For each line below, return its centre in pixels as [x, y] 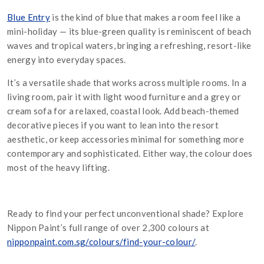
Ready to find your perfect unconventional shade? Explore [126, 214]
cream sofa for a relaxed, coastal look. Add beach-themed [123, 111]
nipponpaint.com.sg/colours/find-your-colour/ [101, 242]
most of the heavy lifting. [58, 168]
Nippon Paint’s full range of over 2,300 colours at [108, 228]
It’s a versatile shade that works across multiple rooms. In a [127, 83]
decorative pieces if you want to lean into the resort [113, 125]
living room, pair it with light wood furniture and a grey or [124, 97]
